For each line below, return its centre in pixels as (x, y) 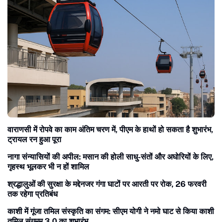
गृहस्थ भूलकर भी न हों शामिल (48, 167)
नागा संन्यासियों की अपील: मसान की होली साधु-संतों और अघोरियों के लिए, (45, 157)
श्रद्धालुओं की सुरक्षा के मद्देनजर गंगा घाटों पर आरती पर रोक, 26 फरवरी (107, 184)
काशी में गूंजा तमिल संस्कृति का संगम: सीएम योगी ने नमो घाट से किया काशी (111, 212)
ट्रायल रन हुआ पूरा (34, 140)
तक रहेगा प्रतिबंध (32, 194)
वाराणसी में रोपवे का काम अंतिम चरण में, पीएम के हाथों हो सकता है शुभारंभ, (110, 130)
